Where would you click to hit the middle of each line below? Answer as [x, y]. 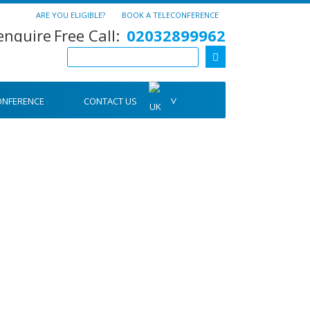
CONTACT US [110, 101]
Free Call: [87, 35]
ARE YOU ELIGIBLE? [71, 15]
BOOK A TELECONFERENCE [170, 15]
